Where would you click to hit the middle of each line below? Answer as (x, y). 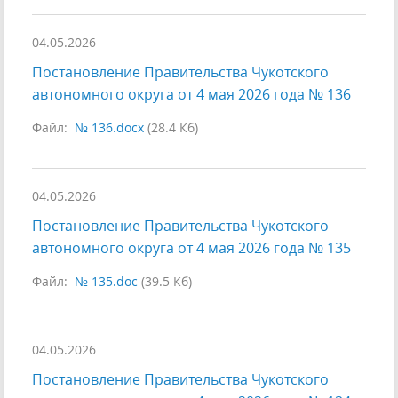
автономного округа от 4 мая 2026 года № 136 (191, 95)
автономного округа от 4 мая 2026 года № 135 (191, 248)
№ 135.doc (106, 282)
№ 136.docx (109, 128)
